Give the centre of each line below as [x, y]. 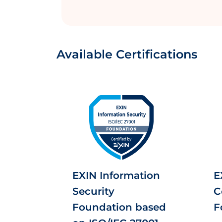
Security [93, 191]
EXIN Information [116, 175]
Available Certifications [127, 54]
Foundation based [119, 207]
